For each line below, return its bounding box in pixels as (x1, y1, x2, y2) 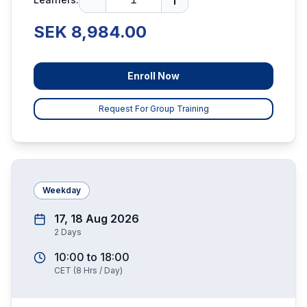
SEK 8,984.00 (34, 22, 147, 42)
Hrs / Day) (82, 265, 123, 275)
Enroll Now (127, 70, 180, 82)
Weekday (42, 185, 81, 195)
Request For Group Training (98, 103, 209, 114)
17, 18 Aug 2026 (54, 212, 139, 225)
